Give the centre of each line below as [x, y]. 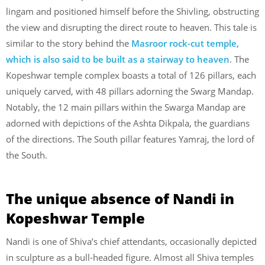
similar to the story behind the [69, 43]
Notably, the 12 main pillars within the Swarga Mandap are [126, 107]
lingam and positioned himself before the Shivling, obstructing [132, 12]
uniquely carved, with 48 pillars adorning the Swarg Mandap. [130, 91]
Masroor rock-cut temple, [185, 43]
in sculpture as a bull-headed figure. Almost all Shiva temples [130, 257]
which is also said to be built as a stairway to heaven [118, 59]
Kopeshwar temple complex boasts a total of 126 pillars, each [131, 75]
